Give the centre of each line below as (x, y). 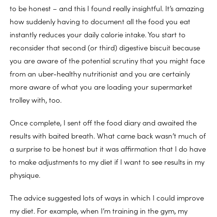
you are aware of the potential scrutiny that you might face (107, 61)
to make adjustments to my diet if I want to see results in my (107, 162)
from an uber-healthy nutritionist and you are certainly (100, 74)
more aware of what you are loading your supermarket (101, 87)
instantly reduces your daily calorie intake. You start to (98, 34)
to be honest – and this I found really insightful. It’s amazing (107, 8)
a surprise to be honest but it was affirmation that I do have (108, 149)
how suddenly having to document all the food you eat (100, 21)
